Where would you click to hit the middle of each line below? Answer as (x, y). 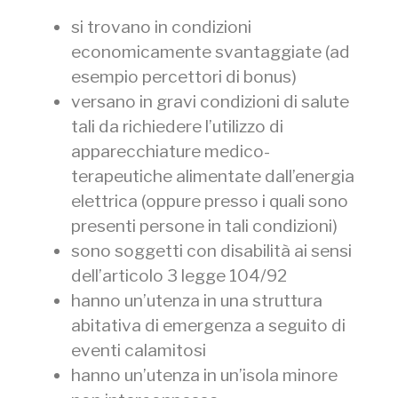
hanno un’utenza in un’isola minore (204, 374)
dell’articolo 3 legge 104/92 (179, 275)
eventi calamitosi (139, 350)
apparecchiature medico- (171, 151)
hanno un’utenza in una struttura (197, 300)
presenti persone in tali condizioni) (204, 225)
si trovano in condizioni (161, 26)
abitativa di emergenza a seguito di (208, 325)
